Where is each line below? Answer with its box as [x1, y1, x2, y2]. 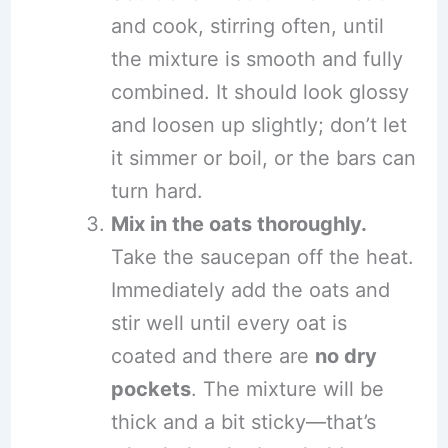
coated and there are [110, 343, 315, 368]
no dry [314, 343, 377, 368]
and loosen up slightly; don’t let [110, 112, 407, 137]
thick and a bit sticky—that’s [110, 409, 376, 434]
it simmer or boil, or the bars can [110, 145, 416, 170]
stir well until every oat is [110, 310, 347, 335]
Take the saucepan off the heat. [110, 244, 414, 269]
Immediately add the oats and [110, 277, 390, 302]
